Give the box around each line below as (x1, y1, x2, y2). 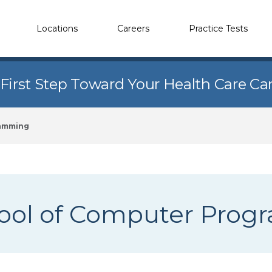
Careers (117, 22, 149, 34)
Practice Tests (189, 22, 248, 34)
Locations (36, 22, 78, 34)
